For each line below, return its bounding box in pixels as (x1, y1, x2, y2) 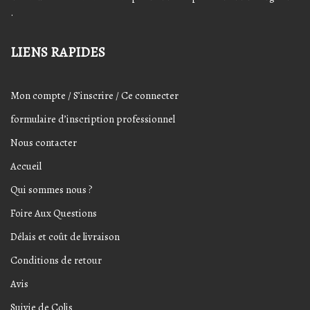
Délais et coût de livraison (10, 230, 120, 244)
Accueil (10, 159, 42, 173)
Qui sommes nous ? (10, 183, 93, 197)
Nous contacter (10, 136, 77, 149)
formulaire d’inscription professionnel (10, 112, 175, 126)
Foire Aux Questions (10, 206, 97, 220)
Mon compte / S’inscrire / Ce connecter (10, 89, 179, 102)
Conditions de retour (10, 253, 102, 267)
